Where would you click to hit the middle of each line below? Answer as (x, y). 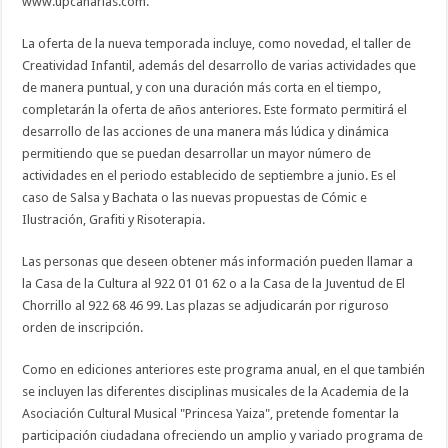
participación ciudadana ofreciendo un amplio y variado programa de (223, 436)
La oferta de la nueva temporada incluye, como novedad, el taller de (217, 44)
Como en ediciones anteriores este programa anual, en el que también (224, 370)
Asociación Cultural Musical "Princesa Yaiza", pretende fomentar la (211, 414)
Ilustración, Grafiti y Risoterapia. (114, 220)
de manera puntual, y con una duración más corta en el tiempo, (202, 88)
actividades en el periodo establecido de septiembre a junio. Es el (209, 176)
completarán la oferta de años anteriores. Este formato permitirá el (215, 110)
